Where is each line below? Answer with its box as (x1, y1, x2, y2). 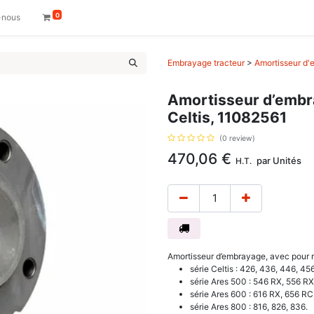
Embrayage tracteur (168, 57, 245, 68)
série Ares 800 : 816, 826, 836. (190, 301, 308, 312)
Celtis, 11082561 (168, 109, 287, 126)
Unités (273, 155, 301, 166)
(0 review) (219, 134, 255, 143)
